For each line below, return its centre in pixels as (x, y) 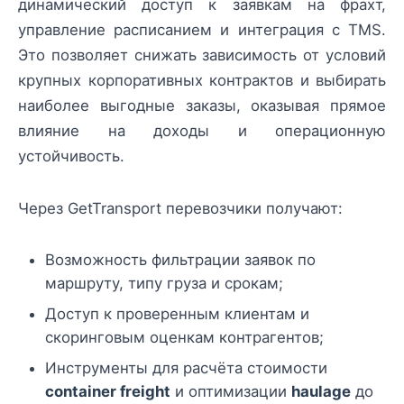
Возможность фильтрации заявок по (180, 260)
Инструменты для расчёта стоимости (186, 368)
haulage (321, 392)
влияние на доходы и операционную (202, 130)
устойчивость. (71, 156)
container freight (108, 392)
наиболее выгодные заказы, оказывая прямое (202, 105)
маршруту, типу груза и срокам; (164, 284)
